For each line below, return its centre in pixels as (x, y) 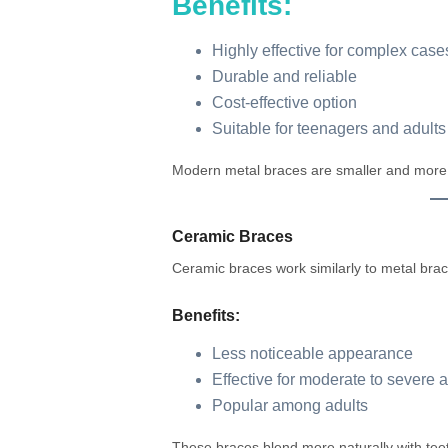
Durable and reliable (284, 77)
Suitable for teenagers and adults (329, 129)
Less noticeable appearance (312, 354)
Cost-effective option (284, 103)
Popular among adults (290, 406)
